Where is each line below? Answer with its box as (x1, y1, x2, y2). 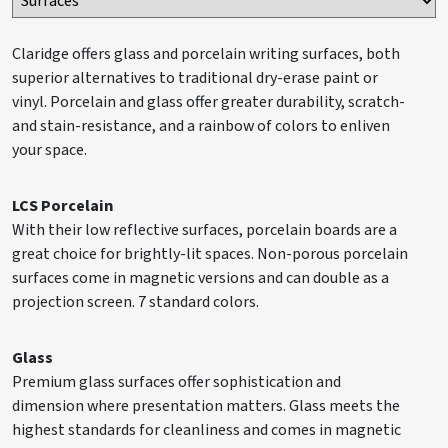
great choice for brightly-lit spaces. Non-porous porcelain (12, 243, 408, 266)
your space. (12, 139, 87, 162)
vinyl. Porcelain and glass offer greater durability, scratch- (12, 91, 405, 114)
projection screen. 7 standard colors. (12, 291, 259, 314)
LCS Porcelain (12, 195, 113, 218)
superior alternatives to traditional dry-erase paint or (12, 67, 378, 90)
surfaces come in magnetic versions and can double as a (12, 267, 389, 290)
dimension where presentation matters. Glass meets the (12, 395, 400, 418)
